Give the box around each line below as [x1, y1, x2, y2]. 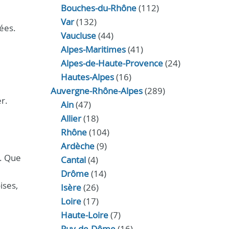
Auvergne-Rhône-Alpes [50, 85, 143, 97]
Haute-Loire [60, 209, 108, 221]
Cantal [60, 154, 86, 166]
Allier [60, 112, 81, 124]
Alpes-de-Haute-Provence [60, 57, 163, 69]
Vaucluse [60, 30, 96, 41]
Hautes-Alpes [60, 71, 114, 83]
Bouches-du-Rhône [60, 2, 136, 14]
